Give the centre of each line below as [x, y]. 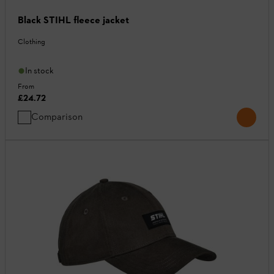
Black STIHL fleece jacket [73, 20]
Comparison [57, 117]
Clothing [31, 42]
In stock [39, 71]
